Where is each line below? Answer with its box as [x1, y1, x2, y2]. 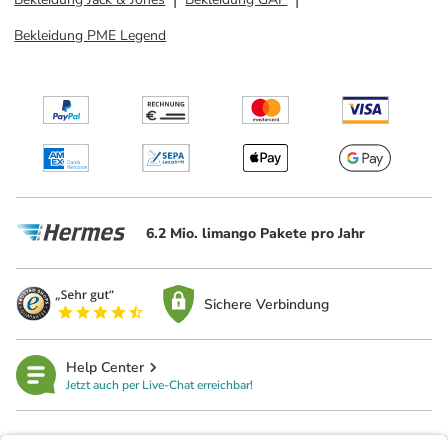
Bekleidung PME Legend [14, 26, 167, 45]
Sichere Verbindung [204, 294, 330, 314]
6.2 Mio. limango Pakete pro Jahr [146, 223, 365, 243]
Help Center [66, 357, 144, 377]
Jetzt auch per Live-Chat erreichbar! [66, 376, 253, 393]
